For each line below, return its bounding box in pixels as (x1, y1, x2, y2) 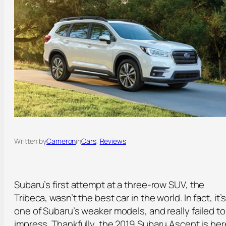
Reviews (99, 136, 126, 146)
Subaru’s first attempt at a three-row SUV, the (14, 178, 205, 192)
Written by (14, 136, 46, 146)
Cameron (46, 136, 76, 146)
